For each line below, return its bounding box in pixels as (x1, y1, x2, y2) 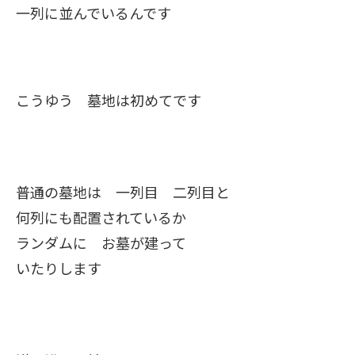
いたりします (16, 258, 101, 278)
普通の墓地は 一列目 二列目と (16, 181, 230, 202)
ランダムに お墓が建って (16, 232, 186, 253)
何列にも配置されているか (16, 207, 200, 227)
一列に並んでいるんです (16, 2, 171, 23)
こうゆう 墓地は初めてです (16, 90, 201, 110)
